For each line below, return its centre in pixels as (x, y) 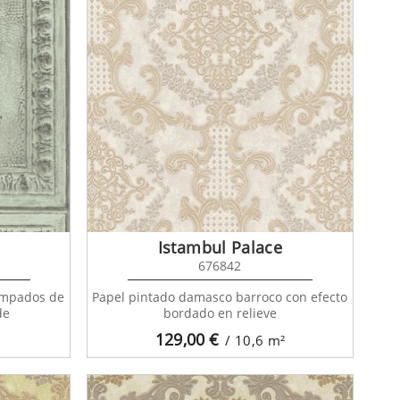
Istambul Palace (220, 248)
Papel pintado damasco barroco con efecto (220, 297)
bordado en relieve (220, 313)
